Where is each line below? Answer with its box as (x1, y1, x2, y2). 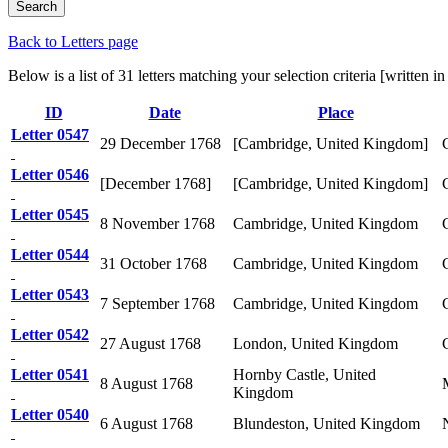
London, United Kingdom (233, 334, 398, 352)
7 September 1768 (100, 294, 215, 312)
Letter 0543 (11, 285, 89, 303)
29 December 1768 (100, 134, 221, 152)
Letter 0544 (11, 245, 89, 263)
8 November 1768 (100, 214, 215, 232)
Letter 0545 (11, 205, 89, 223)
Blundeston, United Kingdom (233, 414, 420, 432)
